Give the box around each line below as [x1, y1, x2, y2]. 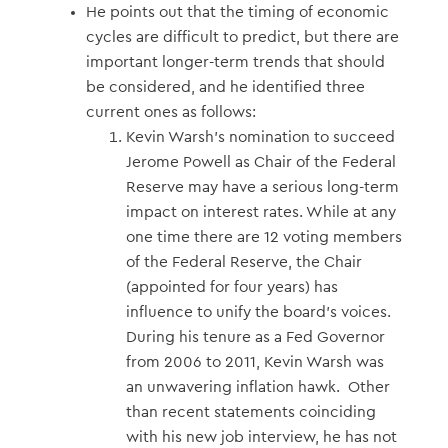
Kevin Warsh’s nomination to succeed [125, 128, 395, 145]
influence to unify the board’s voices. [125, 303, 395, 320]
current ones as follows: [85, 103, 256, 120]
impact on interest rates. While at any [125, 203, 396, 220]
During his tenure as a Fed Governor [125, 328, 385, 345]
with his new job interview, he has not [125, 428, 397, 445]
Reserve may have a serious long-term [125, 178, 399, 195]
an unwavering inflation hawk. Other [125, 378, 390, 395]
